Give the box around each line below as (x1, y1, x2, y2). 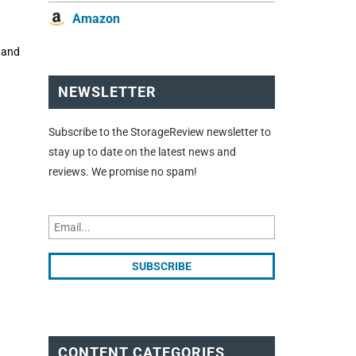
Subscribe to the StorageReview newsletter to (48, 125, 271, 138)
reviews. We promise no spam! (48, 164, 197, 178)
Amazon (72, 11, 120, 27)
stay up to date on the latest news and (48, 145, 236, 158)
